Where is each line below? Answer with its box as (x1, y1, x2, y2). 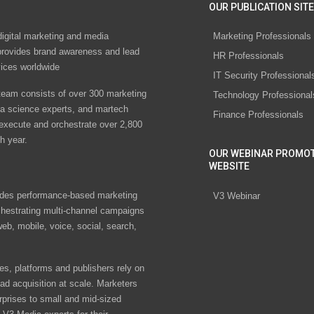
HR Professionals (213, 50, 284, 62)
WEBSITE (209, 161, 250, 172)
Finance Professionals (213, 109, 303, 121)
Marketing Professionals (213, 31, 311, 42)
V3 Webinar (213, 190, 260, 201)
